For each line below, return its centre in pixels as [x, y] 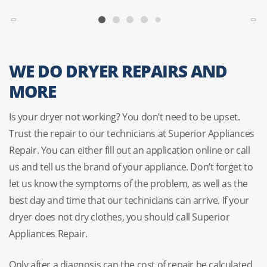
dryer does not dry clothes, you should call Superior [119, 217]
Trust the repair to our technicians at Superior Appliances [132, 133]
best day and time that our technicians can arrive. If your [129, 200]
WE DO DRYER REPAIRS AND [118, 71]
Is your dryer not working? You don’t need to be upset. [125, 117]
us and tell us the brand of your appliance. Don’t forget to [131, 167]
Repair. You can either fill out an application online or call [130, 150]
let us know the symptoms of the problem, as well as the [129, 183]
